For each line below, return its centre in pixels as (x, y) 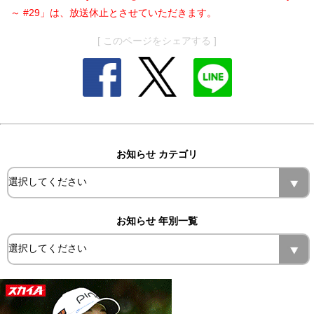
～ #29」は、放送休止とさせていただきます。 (114, 13)
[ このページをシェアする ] (157, 41)
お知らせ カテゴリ (157, 154)
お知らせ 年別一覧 (157, 220)
